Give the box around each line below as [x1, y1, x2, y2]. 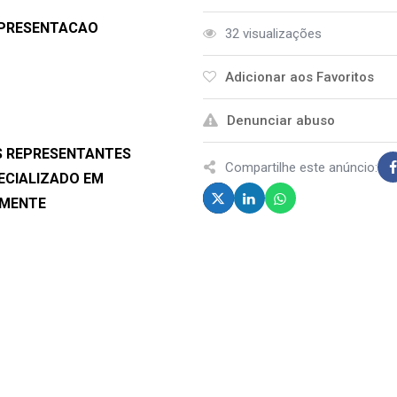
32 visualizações [224, 26, 322, 42]
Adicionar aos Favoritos [224, 69, 374, 85]
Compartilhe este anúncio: [224, 159, 378, 175]
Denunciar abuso [226, 113, 335, 128]
